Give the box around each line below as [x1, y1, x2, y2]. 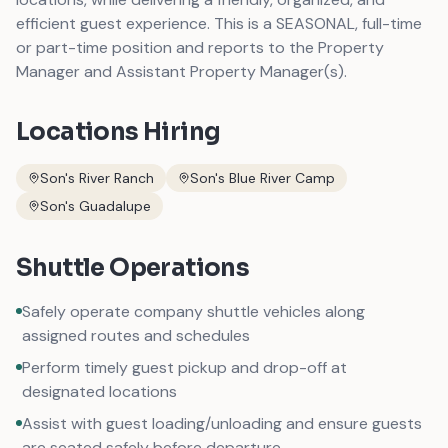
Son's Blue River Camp [190, 169, 335, 187]
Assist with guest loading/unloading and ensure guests [22, 413, 422, 434]
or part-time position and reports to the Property [16, 37, 384, 58]
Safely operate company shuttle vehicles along [22, 301, 365, 322]
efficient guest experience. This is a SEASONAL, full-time [16, 13, 422, 34]
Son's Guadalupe [40, 197, 151, 215]
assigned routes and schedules [22, 325, 250, 346]
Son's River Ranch [40, 169, 154, 187]
